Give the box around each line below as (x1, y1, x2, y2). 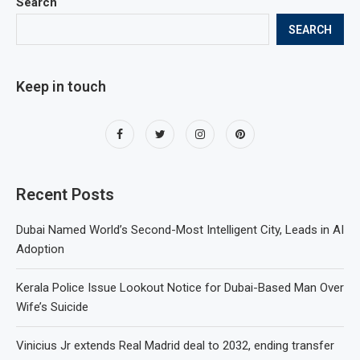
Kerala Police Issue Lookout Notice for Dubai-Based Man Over (16, 280, 344, 296)
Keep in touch (16, 78, 106, 96)
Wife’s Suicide (16, 300, 88, 315)
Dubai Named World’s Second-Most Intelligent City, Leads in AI (16, 223, 344, 238)
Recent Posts (16, 185, 114, 205)
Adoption (16, 242, 64, 257)
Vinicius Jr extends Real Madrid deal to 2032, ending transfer (16, 338, 334, 354)
